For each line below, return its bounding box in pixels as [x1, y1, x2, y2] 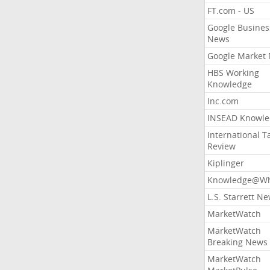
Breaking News [207, 236, 268, 248]
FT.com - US [207, 5, 254, 16]
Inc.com [207, 95, 239, 107]
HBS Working [207, 67, 259, 78]
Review [207, 140, 236, 152]
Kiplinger [207, 157, 244, 169]
